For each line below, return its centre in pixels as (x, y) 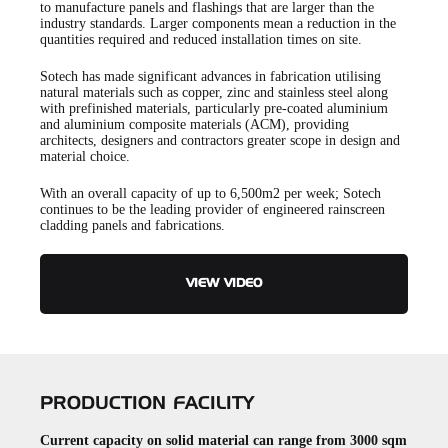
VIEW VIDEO (224, 284)
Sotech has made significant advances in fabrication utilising (210, 76)
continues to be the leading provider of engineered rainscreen (212, 209)
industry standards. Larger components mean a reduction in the (218, 23)
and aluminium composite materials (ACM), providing (194, 124)
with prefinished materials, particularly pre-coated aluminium (214, 108)
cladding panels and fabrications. (132, 225)
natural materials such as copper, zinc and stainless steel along (214, 92)
